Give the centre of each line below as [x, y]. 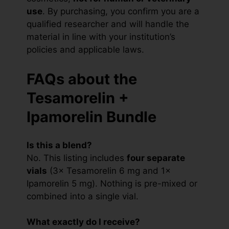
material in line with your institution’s [101, 37]
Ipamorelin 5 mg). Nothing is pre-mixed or [112, 183]
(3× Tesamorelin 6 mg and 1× [109, 170]
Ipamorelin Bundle [91, 117]
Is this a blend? [59, 145]
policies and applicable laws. [85, 50]
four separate [156, 158]
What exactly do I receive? [83, 222]
